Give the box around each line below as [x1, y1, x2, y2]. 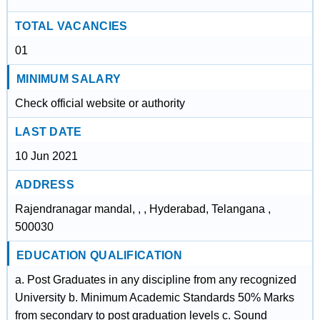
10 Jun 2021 [14, 150, 78, 162]
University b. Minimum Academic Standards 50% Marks [14, 291, 294, 304]
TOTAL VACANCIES [14, 20, 128, 32]
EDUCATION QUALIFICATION [16, 249, 182, 261]
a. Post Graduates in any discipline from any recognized [14, 274, 296, 286]
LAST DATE [14, 126, 82, 138]
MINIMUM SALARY [16, 73, 121, 85]
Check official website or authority [14, 97, 185, 109]
